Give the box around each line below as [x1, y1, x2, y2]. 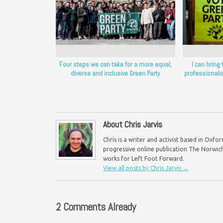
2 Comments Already [56, 200, 136, 214]
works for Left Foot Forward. [103, 155, 184, 162]
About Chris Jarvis [103, 118, 162, 130]
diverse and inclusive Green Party [71, 69, 160, 78]
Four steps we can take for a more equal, [59, 60, 172, 69]
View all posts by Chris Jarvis [103, 164, 183, 171]
